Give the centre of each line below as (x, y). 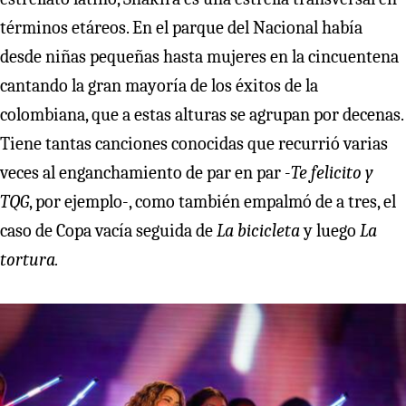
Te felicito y (332, 173)
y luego (330, 231)
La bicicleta (258, 231)
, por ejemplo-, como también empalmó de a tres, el (213, 202)
